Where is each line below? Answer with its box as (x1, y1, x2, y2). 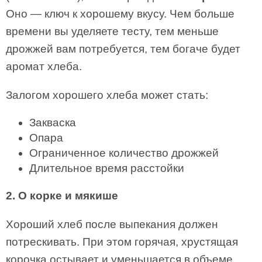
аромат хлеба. (6, 60, 82, 73)
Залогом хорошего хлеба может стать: (6, 89, 208, 101)
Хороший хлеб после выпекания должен (6, 218, 218, 230)
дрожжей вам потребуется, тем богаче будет (6, 43, 240, 55)
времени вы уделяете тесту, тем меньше (6, 25, 219, 37)
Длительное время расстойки (29, 162, 184, 174)
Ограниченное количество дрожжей (29, 147, 219, 159)
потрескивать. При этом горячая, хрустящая (6, 236, 238, 248)
